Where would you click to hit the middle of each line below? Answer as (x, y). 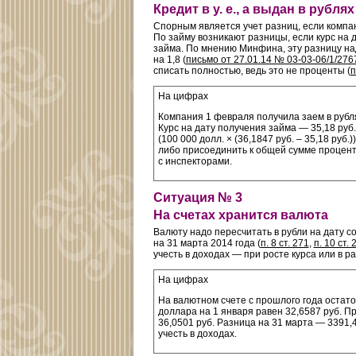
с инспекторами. (195, 161)
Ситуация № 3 (197, 197)
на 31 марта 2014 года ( (207, 244)
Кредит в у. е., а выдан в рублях (253, 9)
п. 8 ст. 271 (284, 244)
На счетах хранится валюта (240, 215)
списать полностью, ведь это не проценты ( (252, 70)
